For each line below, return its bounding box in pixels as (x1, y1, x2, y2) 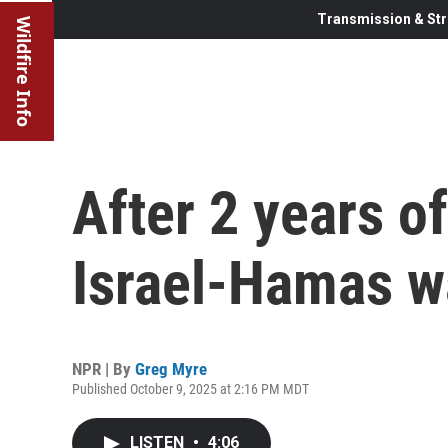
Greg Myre (135, 358, 207, 379)
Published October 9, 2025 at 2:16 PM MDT (72, 380, 309, 397)
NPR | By (72, 358, 135, 379)
